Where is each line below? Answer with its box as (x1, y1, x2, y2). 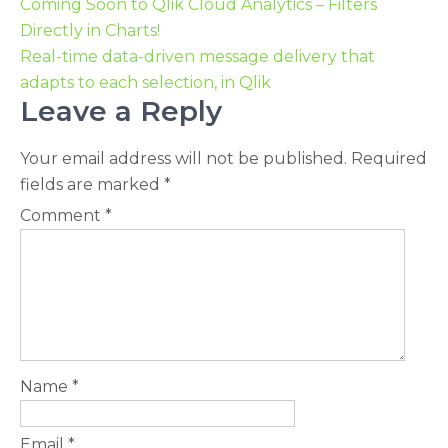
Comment (20, 206, 105, 226)
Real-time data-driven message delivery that (20, 47, 375, 67)
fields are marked (20, 175, 164, 195)
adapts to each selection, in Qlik (20, 73, 271, 93)
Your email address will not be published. (20, 149, 347, 169)
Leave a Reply (20, 94, 222, 129)
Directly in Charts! (20, 21, 160, 41)
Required (351, 149, 427, 169)
